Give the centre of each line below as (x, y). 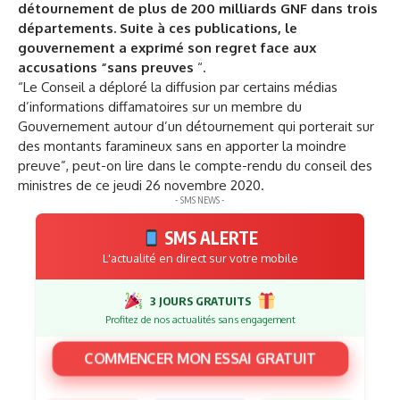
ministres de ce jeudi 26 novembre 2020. (141, 185)
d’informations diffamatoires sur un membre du (160, 107)
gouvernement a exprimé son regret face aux (167, 48)
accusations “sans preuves (106, 67)
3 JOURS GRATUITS (200, 301)
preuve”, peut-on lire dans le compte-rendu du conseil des (195, 166)
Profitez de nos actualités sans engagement (200, 320)
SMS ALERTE (210, 238)
